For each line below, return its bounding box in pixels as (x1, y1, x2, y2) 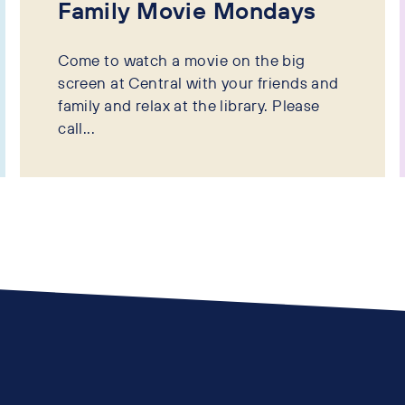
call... (58, 118, 96, 137)
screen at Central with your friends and (58, 72, 339, 92)
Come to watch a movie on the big (58, 50, 306, 70)
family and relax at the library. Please (58, 95, 320, 115)
